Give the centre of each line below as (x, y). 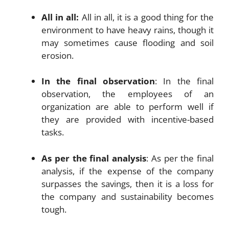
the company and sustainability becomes (128, 196)
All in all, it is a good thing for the (146, 17)
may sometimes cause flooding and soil (128, 42)
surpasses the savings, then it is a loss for (128, 184)
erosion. (58, 55)
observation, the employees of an (128, 94)
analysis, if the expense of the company (128, 171)
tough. (54, 209)
